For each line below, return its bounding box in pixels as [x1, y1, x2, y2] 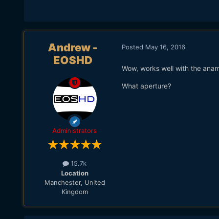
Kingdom [61, 187, 88, 196]
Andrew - [48, 41, 98, 54]
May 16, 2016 [145, 43, 185, 51]
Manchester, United [44, 178, 105, 186]
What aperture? [121, 81, 171, 90]
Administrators [52, 127, 97, 135]
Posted [121, 43, 145, 51]
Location [61, 169, 88, 177]
